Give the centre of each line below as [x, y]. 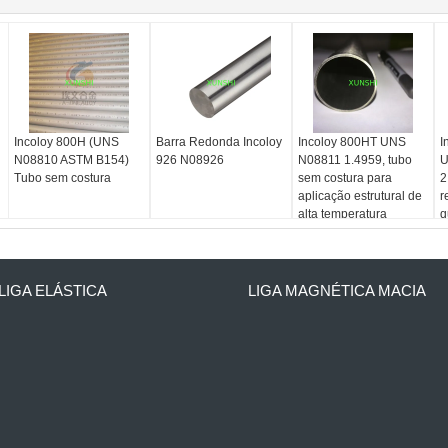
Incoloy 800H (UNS [67, 142]
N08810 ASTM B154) [72, 160]
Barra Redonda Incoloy [219, 142]
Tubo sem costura [63, 178]
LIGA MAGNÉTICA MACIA [337, 290]
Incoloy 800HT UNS [351, 142]
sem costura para [344, 178]
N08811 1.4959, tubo [354, 160]
